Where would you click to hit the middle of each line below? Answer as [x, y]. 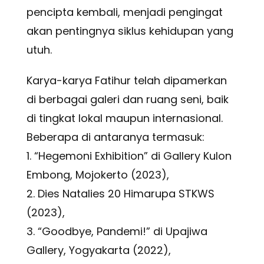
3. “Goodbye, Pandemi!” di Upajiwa [117, 232]
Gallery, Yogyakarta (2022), [98, 250]
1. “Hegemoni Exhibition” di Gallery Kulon [129, 156]
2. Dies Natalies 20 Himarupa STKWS [120, 194]
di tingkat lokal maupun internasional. [124, 118]
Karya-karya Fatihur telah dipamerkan [126, 81]
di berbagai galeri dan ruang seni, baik [127, 100]
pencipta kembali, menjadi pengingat [124, 12]
